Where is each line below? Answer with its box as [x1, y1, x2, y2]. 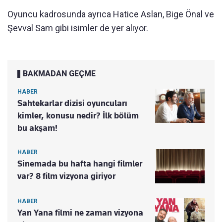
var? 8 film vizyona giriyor [17, 171, 115, 181]
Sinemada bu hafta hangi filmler [17, 159, 142, 169]
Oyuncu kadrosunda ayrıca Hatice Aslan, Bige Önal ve [7, 9, 214, 20]
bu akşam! [17, 123, 57, 133]
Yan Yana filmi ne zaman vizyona [17, 208, 143, 218]
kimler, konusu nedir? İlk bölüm [17, 111, 139, 121]
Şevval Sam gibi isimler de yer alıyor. [7, 23, 148, 34]
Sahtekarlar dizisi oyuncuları [17, 98, 127, 109]
